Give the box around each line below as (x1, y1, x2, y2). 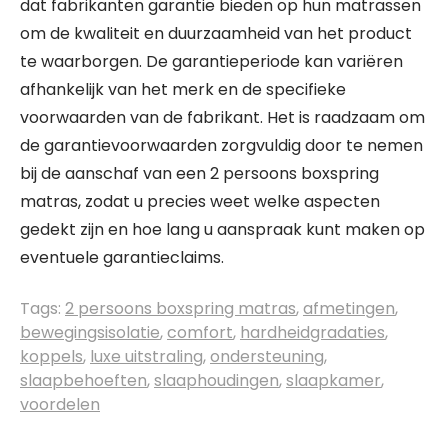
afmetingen (303, 297, 395, 320)
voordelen (20, 393, 100, 416)
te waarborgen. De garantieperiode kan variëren (20, 50, 403, 73)
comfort (167, 321, 233, 344)
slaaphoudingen (154, 369, 279, 392)
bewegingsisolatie (20, 321, 160, 344)
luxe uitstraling (90, 345, 203, 368)
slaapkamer (286, 369, 381, 392)
